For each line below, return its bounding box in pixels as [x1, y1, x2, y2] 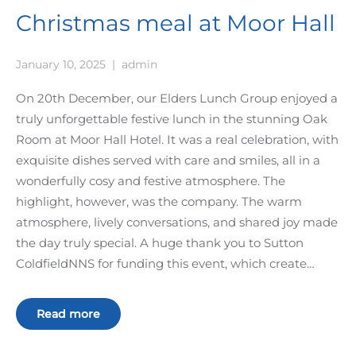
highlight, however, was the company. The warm [16, 193, 302, 209]
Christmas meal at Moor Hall [16, 9, 335, 37]
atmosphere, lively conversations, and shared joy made [16, 214, 338, 230]
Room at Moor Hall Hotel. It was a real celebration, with [16, 131, 339, 147]
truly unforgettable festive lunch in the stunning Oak [16, 110, 327, 126]
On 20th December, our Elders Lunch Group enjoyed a [16, 90, 338, 106]
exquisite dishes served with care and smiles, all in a [16, 152, 320, 168]
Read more [37, 306, 100, 321]
